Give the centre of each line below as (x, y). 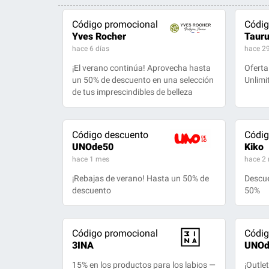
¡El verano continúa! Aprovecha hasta (142, 68)
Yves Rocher (99, 36)
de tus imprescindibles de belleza (133, 92)
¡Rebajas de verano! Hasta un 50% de (141, 178)
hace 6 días (91, 49)
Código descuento (110, 135)
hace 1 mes (91, 159)
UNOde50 (93, 147)
